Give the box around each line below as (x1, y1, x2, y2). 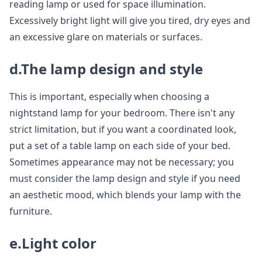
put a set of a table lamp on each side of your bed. (9, 139, 230, 153)
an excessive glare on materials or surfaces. (9, 30, 202, 44)
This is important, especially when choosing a (9, 90, 209, 104)
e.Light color (9, 233, 96, 253)
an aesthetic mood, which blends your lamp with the (9, 188, 241, 202)
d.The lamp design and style (9, 59, 203, 79)
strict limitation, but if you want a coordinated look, (9, 123, 236, 136)
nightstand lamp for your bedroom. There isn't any (9, 106, 235, 120)
